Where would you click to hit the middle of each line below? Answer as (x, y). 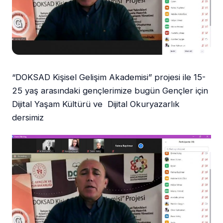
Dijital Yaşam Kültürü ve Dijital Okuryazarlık (96, 104)
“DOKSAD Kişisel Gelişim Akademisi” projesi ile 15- (109, 77)
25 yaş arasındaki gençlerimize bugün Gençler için (111, 90)
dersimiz (28, 117)
